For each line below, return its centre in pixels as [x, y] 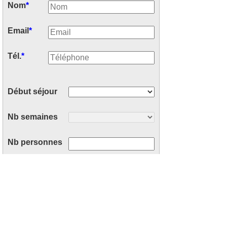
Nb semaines [33, 117]
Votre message [36, 169]
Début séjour [32, 91]
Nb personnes [35, 142]
